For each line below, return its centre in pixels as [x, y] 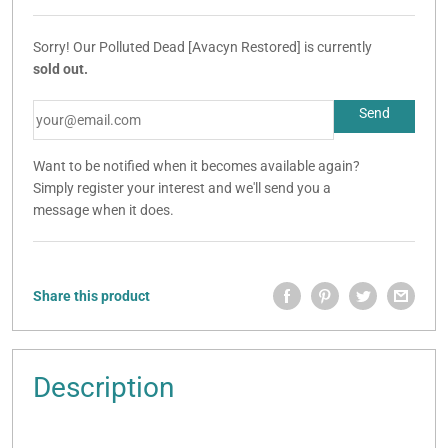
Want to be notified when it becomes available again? [196, 166]
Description [103, 388]
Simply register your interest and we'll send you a [182, 188]
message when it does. [103, 210]
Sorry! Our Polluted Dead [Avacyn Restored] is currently [202, 47]
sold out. [60, 69]
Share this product [91, 296]
